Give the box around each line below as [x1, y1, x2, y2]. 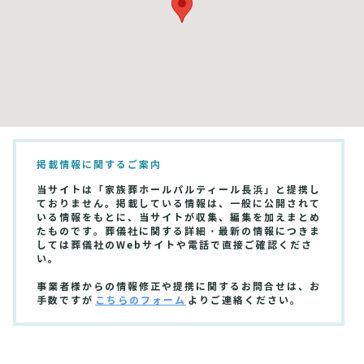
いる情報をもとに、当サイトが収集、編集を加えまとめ [37, 211, 321, 224]
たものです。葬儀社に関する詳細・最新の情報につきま [37, 225, 321, 238]
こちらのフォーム [95, 294, 186, 307]
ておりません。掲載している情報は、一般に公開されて [37, 197, 321, 210]
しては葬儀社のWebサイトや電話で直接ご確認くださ [37, 239, 313, 252]
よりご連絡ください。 [188, 294, 301, 307]
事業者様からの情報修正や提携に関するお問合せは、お [37, 280, 321, 293]
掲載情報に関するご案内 [37, 158, 162, 171]
